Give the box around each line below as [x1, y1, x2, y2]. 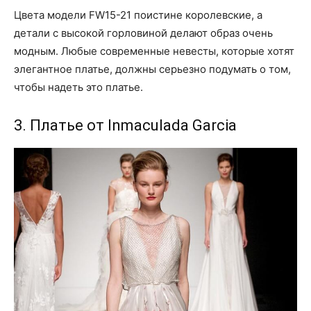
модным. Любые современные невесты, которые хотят [14, 44, 294, 58]
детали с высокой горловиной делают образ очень [14, 26, 273, 40]
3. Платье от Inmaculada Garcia [14, 117, 237, 135]
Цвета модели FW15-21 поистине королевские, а [14, 8, 262, 22]
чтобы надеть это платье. [14, 81, 143, 94]
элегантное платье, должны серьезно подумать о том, [14, 62, 291, 76]
